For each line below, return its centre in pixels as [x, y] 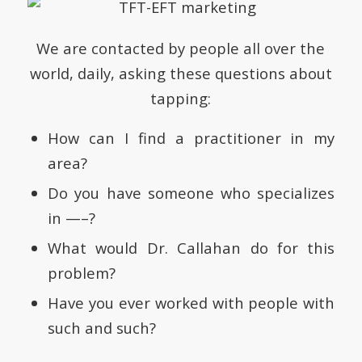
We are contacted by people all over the [181, 48]
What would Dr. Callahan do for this [191, 248]
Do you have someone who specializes [191, 193]
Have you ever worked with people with [191, 303]
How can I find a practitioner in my [191, 138]
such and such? [101, 328]
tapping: [181, 98]
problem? [81, 273]
